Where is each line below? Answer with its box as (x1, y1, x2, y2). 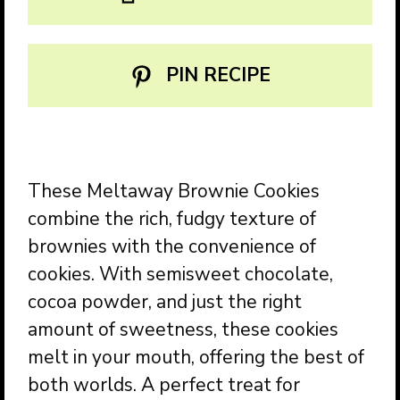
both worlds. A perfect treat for (28, 371, 301, 397)
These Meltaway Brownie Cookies (28, 178, 321, 204)
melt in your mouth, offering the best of (28, 344, 365, 370)
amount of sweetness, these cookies (28, 316, 339, 342)
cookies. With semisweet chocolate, (28, 261, 334, 287)
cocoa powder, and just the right (28, 288, 303, 314)
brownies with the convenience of (28, 233, 317, 259)
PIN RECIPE (160, 62, 271, 88)
